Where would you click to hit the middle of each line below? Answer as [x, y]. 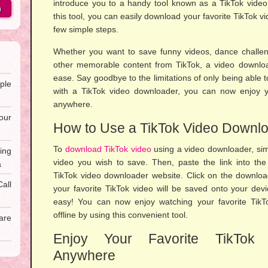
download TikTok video [108, 149]
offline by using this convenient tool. [121, 215]
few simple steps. [86, 29]
